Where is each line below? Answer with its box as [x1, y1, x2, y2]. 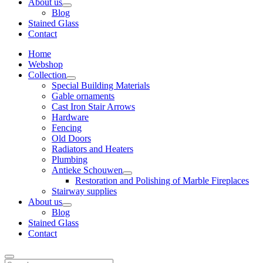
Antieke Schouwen [52, 165, 123, 176]
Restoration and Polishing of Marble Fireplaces [75, 176, 249, 186]
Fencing [52, 123, 82, 133]
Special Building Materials [52, 80, 150, 91]
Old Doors [52, 133, 91, 144]
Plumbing [52, 154, 87, 165]
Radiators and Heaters [52, 144, 133, 154]
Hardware [52, 112, 89, 123]
